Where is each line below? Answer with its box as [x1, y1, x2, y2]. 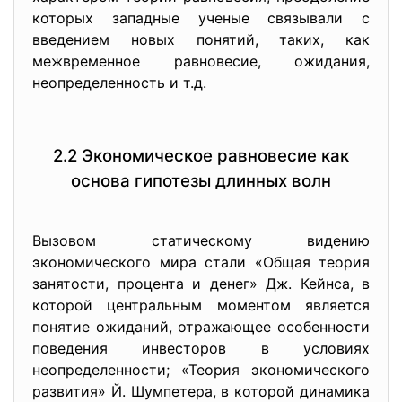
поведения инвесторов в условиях [32, 339, 370, 357]
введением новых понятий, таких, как [32, 31, 370, 48]
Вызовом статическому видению [32, 232, 370, 249]
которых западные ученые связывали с [32, 9, 370, 27]
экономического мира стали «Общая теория [32, 253, 370, 271]
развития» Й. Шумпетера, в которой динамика [32, 382, 370, 400]
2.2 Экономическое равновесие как [53, 145, 349, 166]
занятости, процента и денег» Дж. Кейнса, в [32, 275, 370, 293]
